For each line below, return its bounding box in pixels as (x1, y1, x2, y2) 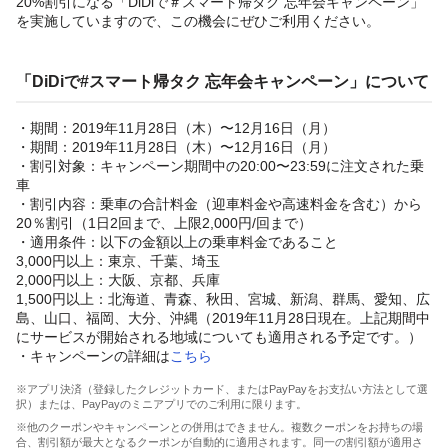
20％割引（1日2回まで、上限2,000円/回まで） (16, 214, 312, 231)
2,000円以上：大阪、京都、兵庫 (16, 271, 220, 288)
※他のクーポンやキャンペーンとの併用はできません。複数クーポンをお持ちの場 (16, 420, 423, 433)
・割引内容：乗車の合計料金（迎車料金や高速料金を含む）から (16, 195, 422, 212)
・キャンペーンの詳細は (16, 347, 170, 364)
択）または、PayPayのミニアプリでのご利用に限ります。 (16, 397, 307, 410)
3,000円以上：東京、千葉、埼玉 (16, 252, 220, 269)
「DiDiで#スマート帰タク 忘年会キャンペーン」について (16, 72, 429, 90)
